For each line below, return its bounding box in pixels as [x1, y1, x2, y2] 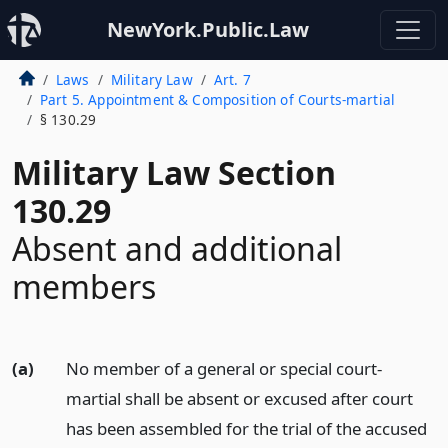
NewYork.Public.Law [107, 16, 309, 43]
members [12, 265, 156, 308]
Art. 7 [213, 70, 251, 89]
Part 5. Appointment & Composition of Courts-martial [39, 90, 396, 109]
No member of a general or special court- [65, 357, 382, 380]
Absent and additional [12, 227, 342, 270]
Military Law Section [12, 151, 336, 194]
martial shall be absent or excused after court [65, 387, 413, 410]
